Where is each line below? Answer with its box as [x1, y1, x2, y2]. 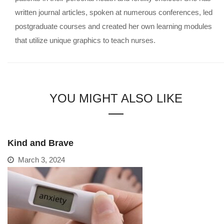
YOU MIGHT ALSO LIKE [49, 91, 182, 105]
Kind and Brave [7, 137, 73, 148]
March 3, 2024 [14, 155, 65, 164]
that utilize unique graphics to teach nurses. [15, 35, 155, 44]
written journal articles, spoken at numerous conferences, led [15, 7, 212, 16]
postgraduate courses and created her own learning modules [15, 21, 212, 30]
